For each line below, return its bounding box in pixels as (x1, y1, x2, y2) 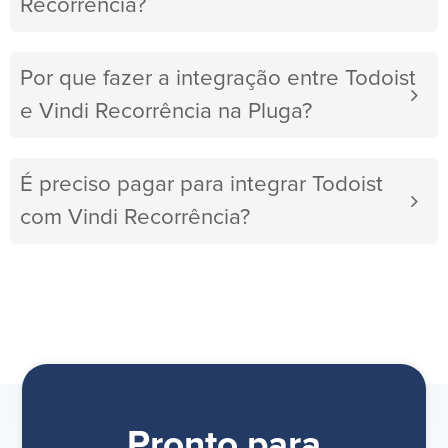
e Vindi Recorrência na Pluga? (20, 100, 312, 124)
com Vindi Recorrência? (20, 206, 250, 230)
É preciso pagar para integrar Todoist (20, 173, 383, 197)
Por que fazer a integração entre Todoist (20, 67, 416, 91)
